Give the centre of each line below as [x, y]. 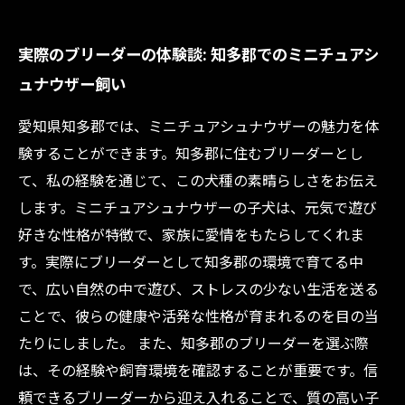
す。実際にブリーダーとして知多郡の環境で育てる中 [191, 261]
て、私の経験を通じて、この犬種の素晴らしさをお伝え [198, 180]
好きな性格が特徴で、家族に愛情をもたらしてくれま [191, 234]
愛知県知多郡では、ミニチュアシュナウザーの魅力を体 [198, 126]
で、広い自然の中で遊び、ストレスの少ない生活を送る [198, 288]
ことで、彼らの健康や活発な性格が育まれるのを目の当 [198, 316]
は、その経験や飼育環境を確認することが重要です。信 [198, 370]
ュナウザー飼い [72, 84]
